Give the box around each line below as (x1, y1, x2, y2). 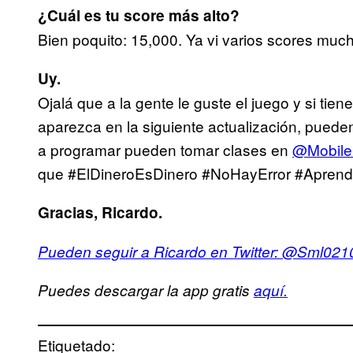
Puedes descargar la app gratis (38, 280, 254, 301)
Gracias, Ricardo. (38, 202, 162, 224)
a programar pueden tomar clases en (38, 139, 292, 161)
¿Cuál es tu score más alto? (38, 5, 240, 27)
